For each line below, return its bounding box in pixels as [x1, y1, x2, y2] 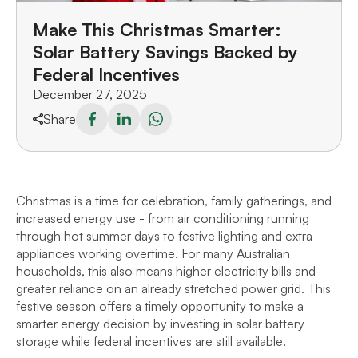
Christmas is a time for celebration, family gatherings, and [16, 193, 332, 209]
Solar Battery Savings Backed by [33, 41, 298, 62]
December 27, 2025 [33, 86, 147, 102]
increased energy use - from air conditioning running [16, 210, 309, 226]
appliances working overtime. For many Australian [16, 245, 290, 261]
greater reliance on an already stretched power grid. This [16, 280, 331, 296]
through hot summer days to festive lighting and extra [16, 228, 312, 244]
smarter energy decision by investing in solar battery [16, 316, 304, 332]
